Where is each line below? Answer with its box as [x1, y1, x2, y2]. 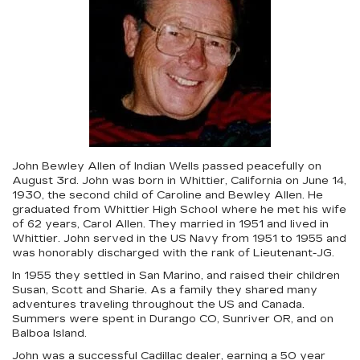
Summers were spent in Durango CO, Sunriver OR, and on [12, 313, 333, 325]
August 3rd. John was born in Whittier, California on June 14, [12, 174, 346, 187]
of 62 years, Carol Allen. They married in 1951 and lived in [12, 218, 329, 231]
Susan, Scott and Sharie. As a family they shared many [12, 284, 317, 297]
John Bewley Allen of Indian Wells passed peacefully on [12, 160, 321, 173]
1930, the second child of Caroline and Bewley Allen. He [12, 189, 323, 202]
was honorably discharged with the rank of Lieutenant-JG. [12, 247, 334, 260]
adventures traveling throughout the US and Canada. [12, 298, 305, 311]
